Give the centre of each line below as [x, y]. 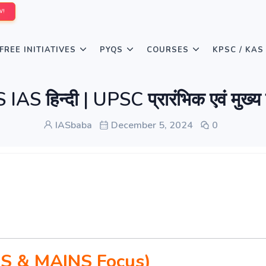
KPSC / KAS [238, 50]
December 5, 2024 [151, 125]
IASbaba [72, 125]
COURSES [168, 50]
